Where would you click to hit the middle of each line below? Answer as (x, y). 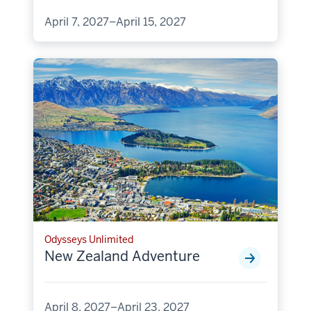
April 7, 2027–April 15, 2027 (115, 22)
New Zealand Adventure (122, 256)
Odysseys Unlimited (89, 239)
